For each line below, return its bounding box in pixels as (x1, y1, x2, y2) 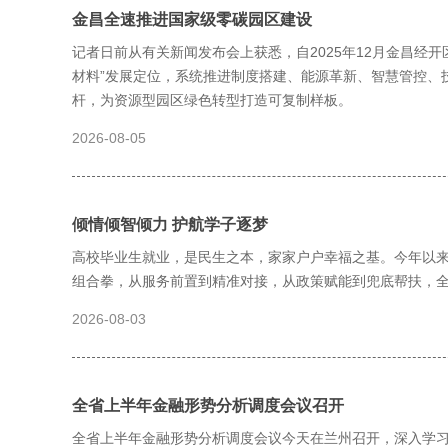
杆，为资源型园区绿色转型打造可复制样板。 (72, 92, 352, 108)
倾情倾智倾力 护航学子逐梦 (72, 216, 268, 233)
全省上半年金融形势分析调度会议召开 (72, 397, 344, 414)
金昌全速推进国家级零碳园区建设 (72, 11, 312, 28)
